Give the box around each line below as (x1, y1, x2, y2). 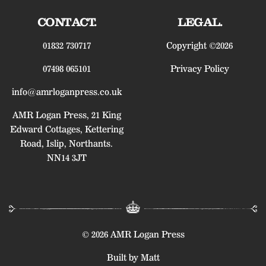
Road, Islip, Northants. (20, 138, 113, 150)
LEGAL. (178, 15, 221, 30)
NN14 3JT (46, 153, 87, 164)
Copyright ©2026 (166, 40, 233, 52)
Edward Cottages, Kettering (9, 124, 123, 135)
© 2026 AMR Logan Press (81, 229, 185, 240)
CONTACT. (37, 15, 96, 30)
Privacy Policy (170, 64, 229, 75)
